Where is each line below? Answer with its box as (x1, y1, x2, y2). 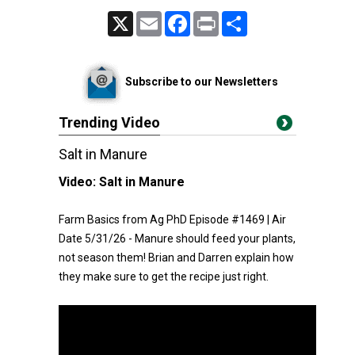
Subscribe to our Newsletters (124, 74, 278, 88)
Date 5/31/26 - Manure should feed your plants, (59, 232, 296, 245)
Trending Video (59, 114, 160, 131)
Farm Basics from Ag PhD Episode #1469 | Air (59, 213, 286, 226)
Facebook (190, 12, 232, 23)
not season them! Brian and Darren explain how (59, 251, 294, 264)
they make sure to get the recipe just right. (59, 270, 269, 283)
